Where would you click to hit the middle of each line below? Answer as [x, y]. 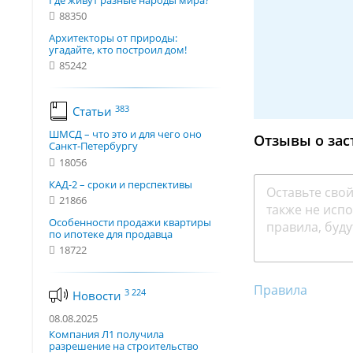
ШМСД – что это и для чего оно [125, 134]
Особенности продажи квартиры [130, 222]
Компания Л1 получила [106, 334]
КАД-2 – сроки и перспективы [121, 184]
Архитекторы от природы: [113, 38]
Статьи [94, 111]
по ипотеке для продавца [111, 234]
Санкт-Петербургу [93, 146]
